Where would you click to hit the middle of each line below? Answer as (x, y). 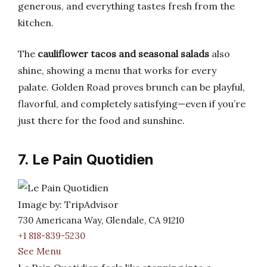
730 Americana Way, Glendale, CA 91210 (101, 220)
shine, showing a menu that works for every (117, 70)
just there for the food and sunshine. (101, 120)
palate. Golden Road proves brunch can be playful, (131, 87)
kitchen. (36, 23)
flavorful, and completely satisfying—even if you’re (132, 104)
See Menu (39, 251)
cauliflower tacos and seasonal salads (123, 54)
